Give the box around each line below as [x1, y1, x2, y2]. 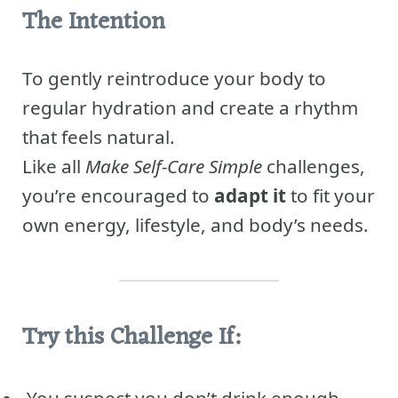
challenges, [262, 153, 365, 179]
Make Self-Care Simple [85, 153, 262, 179]
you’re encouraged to [22, 182, 214, 208]
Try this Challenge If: [22, 317, 240, 360]
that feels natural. [22, 123, 175, 149]
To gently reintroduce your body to [22, 65, 326, 91]
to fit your [286, 182, 375, 208]
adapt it [214, 182, 286, 208]
